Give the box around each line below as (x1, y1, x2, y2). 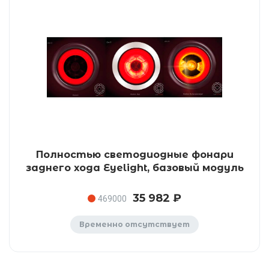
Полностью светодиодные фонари (35, 149, 234, 160)
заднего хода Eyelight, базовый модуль (25, 162, 244, 174)
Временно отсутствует (79, 220, 190, 229)
